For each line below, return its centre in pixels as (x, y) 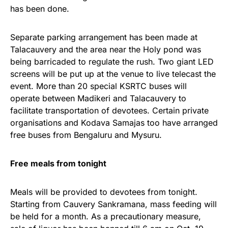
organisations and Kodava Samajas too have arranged (114, 123)
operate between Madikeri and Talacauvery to (98, 98)
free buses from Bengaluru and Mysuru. (86, 135)
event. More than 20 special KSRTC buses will (98, 86)
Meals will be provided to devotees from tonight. (104, 192)
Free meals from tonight (58, 164)
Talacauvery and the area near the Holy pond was (106, 50)
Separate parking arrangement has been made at (104, 37)
